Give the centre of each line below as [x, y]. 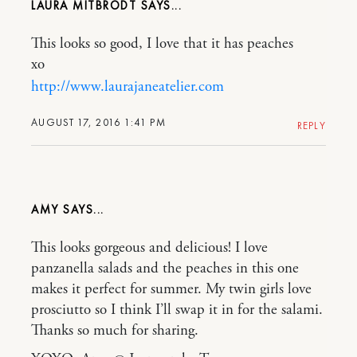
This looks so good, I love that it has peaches [162, 44]
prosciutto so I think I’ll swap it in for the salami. [177, 310]
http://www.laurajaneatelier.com [127, 87]
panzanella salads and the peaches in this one [165, 269]
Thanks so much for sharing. [115, 331]
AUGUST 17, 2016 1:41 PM [98, 123]
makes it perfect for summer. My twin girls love [171, 290]
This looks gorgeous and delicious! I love [149, 248]
